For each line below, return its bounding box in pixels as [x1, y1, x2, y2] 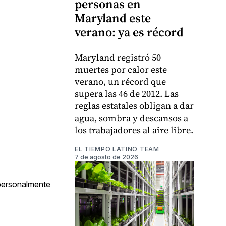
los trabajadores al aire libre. [75, 123, 193, 136]
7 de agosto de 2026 [75, 153, 138, 161]
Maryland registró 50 [75, 50, 161, 64]
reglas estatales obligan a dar [75, 99, 194, 112]
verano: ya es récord [75, 23, 184, 40]
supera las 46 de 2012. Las [75, 87, 179, 100]
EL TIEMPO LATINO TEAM [75, 145, 159, 153]
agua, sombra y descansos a [75, 111, 188, 124]
